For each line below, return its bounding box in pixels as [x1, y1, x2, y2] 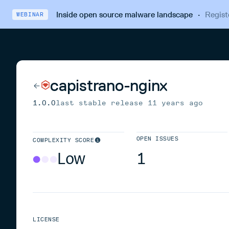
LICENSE [33, 216, 60, 223]
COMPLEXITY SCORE [33, 137, 95, 144]
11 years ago [148, 99, 203, 107]
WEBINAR [16, 11, 44, 18]
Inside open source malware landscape [56, 9, 193, 19]
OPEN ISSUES [136, 135, 179, 142]
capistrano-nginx [50, 76, 168, 95]
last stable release [56, 99, 148, 107]
